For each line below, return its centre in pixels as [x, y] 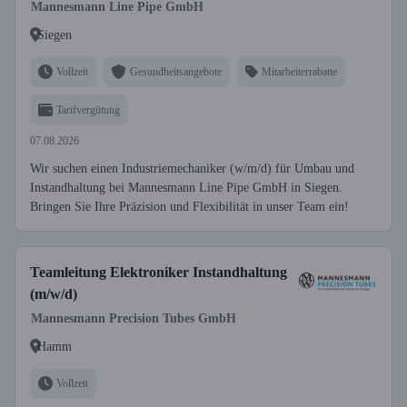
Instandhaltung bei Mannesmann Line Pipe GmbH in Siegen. [186, 188]
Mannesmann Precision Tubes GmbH [134, 318]
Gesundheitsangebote [176, 71]
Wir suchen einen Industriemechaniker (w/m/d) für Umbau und [192, 169]
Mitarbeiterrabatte [299, 71]
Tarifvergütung [88, 109]
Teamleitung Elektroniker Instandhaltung [159, 272]
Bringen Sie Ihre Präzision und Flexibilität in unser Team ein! [189, 207]
